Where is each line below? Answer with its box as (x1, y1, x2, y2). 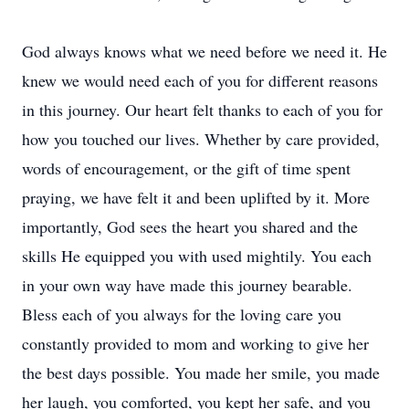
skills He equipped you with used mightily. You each (22, 245, 372, 267)
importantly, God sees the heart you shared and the (22, 215, 358, 237)
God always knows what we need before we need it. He (22, 40, 387, 62)
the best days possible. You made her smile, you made (22, 362, 380, 383)
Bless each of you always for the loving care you (22, 303, 341, 325)
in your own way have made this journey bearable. (22, 274, 352, 296)
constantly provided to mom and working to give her (22, 332, 369, 354)
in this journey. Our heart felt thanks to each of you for (22, 99, 383, 121)
